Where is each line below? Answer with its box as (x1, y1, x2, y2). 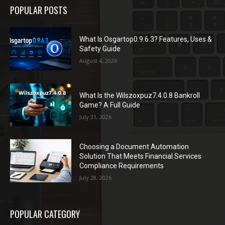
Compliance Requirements (79, 162, 164, 170)
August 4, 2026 (79, 57, 118, 65)
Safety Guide (79, 45, 121, 53)
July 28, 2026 (79, 174, 112, 182)
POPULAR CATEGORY (10, 207, 80, 220)
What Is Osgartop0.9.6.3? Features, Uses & (79, 35, 212, 44)
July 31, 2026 (79, 113, 112, 121)
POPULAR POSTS (10, 3, 67, 17)
